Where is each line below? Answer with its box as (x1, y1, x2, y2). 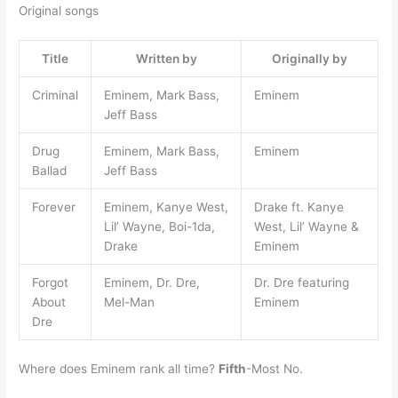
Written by (135, 52, 197, 67)
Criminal (31, 88, 78, 103)
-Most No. (246, 361, 304, 376)
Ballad (31, 163, 67, 179)
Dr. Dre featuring (253, 275, 349, 291)
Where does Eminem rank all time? (19, 361, 219, 376)
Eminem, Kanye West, (103, 200, 228, 215)
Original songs (19, 4, 99, 19)
